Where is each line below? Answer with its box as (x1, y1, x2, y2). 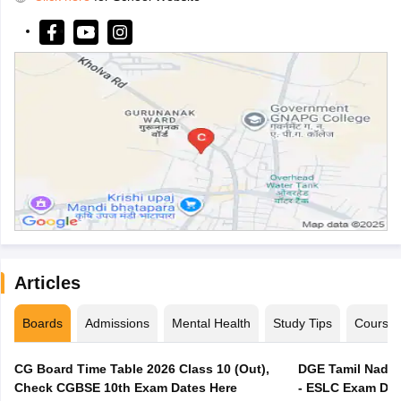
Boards (21, 315, 63, 330)
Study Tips (272, 315, 332, 330)
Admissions (84, 315, 149, 330)
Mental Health (171, 315, 251, 330)
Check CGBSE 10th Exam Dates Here (13, 380, 237, 395)
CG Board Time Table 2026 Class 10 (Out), (13, 361, 269, 376)
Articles (13, 272, 81, 293)
